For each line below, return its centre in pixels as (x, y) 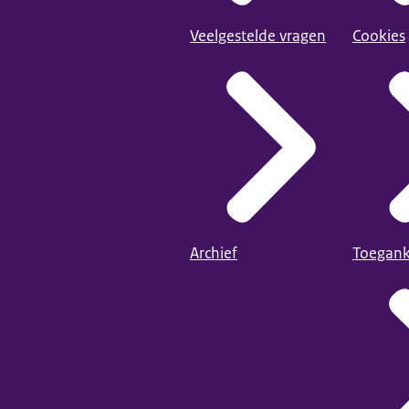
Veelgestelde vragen (258, 35)
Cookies (379, 35)
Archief (214, 252)
